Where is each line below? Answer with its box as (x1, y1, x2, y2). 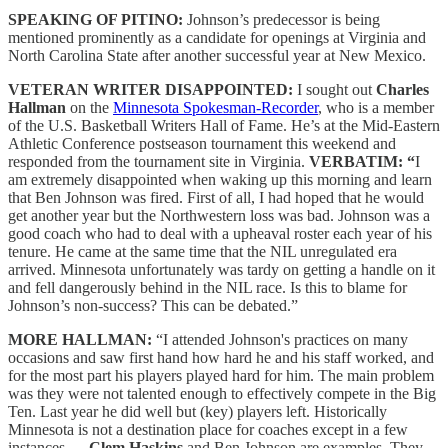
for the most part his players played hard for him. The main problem (8, 366, 434, 384)
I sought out (293, 80, 376, 98)
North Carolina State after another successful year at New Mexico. (8, 46, 426, 64)
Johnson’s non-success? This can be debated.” (8, 296, 298, 314)
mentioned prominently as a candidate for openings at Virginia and (8, 28, 426, 46)
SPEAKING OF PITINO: (8, 10, 183, 28)
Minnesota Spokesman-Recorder (113, 98, 318, 116)
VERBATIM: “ (309, 152, 415, 170)
